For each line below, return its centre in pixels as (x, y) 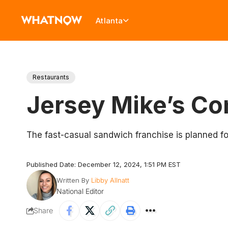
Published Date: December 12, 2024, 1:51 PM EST (104, 164)
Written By (73, 180)
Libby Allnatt (110, 180)
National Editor (80, 191)
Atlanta (109, 20)
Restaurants (51, 77)
